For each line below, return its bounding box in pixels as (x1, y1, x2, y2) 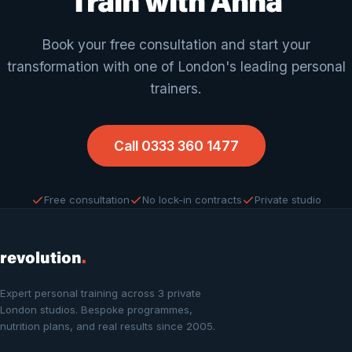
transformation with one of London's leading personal (6, 58, 346, 75)
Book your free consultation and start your (42, 36, 310, 53)
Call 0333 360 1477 (113, 137, 239, 154)
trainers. (150, 80, 202, 97)
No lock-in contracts (141, 193, 242, 206)
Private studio (254, 193, 321, 206)
